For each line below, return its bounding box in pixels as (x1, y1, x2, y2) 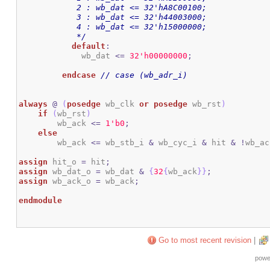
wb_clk (101, 99, 140, 109)
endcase (62, 71, 96, 80)
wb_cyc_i (154, 138, 202, 148)
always (19, 99, 48, 109)
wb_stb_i (101, 138, 149, 148)
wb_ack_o (48, 177, 96, 186)
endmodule (19, 196, 63, 206)
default (72, 42, 106, 51)
